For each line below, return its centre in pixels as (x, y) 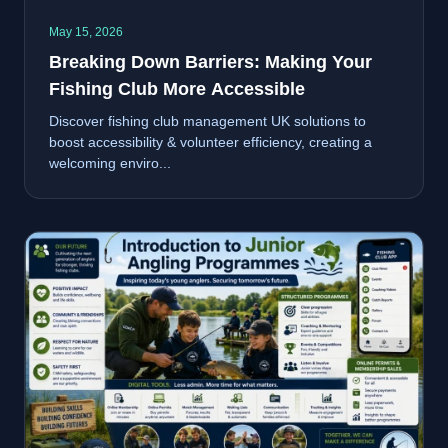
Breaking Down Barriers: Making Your (210, 61)
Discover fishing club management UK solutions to (207, 120)
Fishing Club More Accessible (177, 88)
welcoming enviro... (110, 162)
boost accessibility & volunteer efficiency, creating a (210, 141)
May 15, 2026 (86, 31)
